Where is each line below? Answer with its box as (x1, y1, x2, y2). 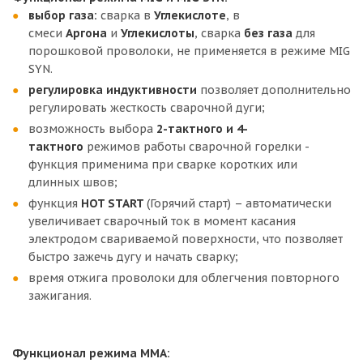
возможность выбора (28, 122, 156, 136)
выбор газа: (28, 8, 97, 23)
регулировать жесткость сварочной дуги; (28, 100, 265, 115)
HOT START (81, 196, 147, 211)
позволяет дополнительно (200, 83, 351, 97)
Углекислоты (121, 26, 194, 41)
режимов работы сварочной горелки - (83, 139, 309, 154)
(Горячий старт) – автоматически (147, 196, 331, 211)
